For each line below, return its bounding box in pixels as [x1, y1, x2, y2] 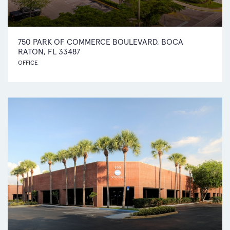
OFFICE [18, 58, 38, 66]
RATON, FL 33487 [18, 46, 80, 56]
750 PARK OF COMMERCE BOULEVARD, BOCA [18, 36, 183, 47]
